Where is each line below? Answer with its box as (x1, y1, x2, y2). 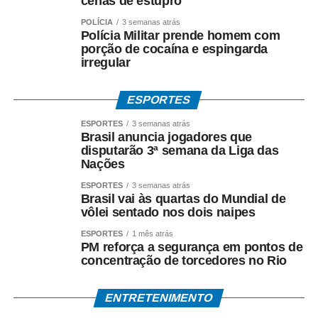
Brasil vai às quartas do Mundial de (80, 192, 286, 207)
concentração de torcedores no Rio (80, 253, 287, 268)
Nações (80, 157, 125, 172)
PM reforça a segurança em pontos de (80, 240, 303, 255)
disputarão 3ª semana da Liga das (80, 143, 279, 158)
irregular (80, 55, 131, 70)
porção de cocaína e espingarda (80, 42, 268, 57)
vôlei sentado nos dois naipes (80, 205, 256, 220)
